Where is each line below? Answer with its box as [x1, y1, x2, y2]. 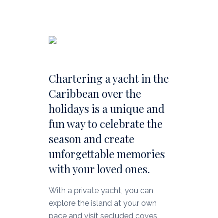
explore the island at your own [48, 198, 157, 208]
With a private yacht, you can [48, 185, 153, 195]
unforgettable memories [48, 146, 165, 161]
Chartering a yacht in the [48, 71, 169, 86]
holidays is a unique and [48, 101, 164, 116]
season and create [48, 131, 134, 146]
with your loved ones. [48, 161, 150, 176]
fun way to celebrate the [48, 116, 163, 131]
